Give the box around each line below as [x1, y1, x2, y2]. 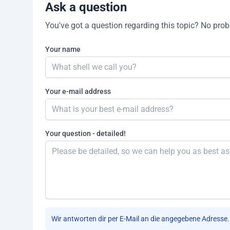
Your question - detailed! [45, 129, 126, 138]
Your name [45, 45, 81, 53]
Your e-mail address [45, 87, 111, 95]
